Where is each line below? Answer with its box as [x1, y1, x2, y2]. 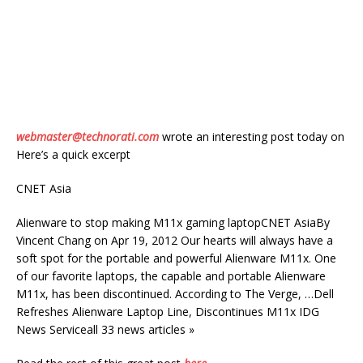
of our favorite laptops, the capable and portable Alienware [16, 268, 326, 284]
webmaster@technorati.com [16, 129, 159, 144]
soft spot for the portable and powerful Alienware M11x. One [16, 250, 336, 266]
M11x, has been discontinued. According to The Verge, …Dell [16, 286, 334, 301]
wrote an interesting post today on [159, 129, 344, 144]
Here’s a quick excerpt [16, 147, 130, 162]
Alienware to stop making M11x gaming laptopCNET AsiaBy [16, 215, 330, 230]
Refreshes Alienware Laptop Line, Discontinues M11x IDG [16, 304, 319, 319]
